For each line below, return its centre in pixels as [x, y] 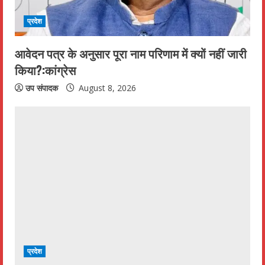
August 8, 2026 [106, 88]
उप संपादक [42, 88]
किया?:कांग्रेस [45, 70]
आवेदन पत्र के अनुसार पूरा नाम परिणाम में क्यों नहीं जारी [131, 54]
